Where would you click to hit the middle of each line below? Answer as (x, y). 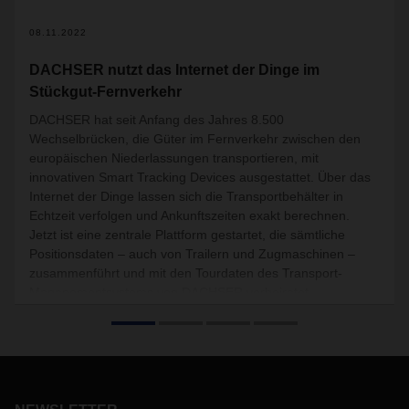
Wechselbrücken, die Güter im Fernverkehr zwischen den (195, 139)
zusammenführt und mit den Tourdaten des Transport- (186, 273)
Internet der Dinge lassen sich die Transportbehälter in (186, 196)
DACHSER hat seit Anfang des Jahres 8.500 (157, 120)
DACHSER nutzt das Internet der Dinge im (174, 70)
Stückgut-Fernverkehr (105, 92)
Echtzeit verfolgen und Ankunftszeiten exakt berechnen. (189, 215)
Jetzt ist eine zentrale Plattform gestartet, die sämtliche (187, 235)
